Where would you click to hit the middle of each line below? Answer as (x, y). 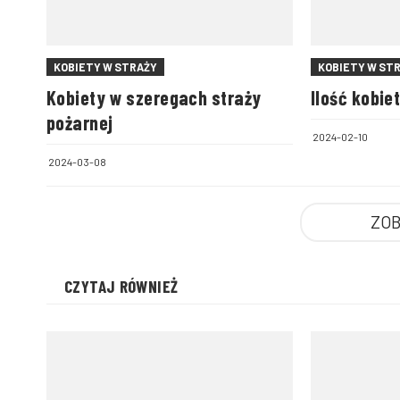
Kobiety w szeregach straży (154, 97)
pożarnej (80, 122)
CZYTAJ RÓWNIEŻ (121, 286)
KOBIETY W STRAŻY (105, 67)
